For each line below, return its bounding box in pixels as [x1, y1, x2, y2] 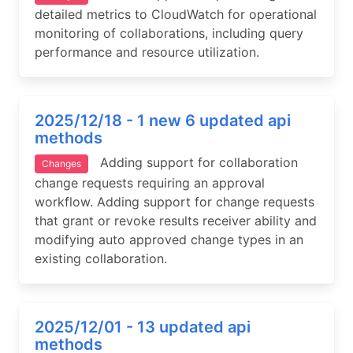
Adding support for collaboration [88, 154, 298, 170]
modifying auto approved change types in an [35, 231, 303, 247]
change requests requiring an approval [35, 174, 265, 191]
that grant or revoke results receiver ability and [35, 212, 317, 229]
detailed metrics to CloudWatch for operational [35, 6, 317, 22]
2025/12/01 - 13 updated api [35, 317, 251, 336]
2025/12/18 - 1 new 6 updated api [35, 110, 291, 130]
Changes [42, 157, 81, 169]
